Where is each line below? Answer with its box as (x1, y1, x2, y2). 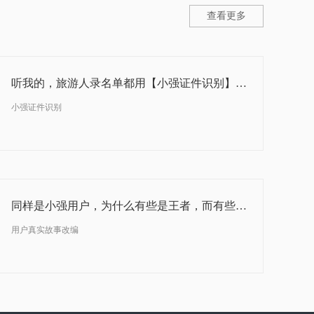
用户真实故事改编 (11, 225, 78, 235)
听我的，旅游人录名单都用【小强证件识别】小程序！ (235, 77, 247, 90)
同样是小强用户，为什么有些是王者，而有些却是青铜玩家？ (235, 200, 247, 212)
